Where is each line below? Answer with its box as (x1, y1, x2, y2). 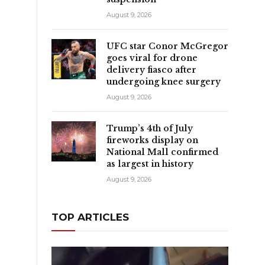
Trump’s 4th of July (106, 122, 193, 134)
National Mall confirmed (106, 146, 218, 157)
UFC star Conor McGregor (106, 40, 228, 51)
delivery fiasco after (106, 64, 196, 75)
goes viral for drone (106, 52, 198, 63)
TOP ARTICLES (51, 211, 129, 223)
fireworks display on (106, 134, 198, 146)
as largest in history (106, 158, 193, 169)
